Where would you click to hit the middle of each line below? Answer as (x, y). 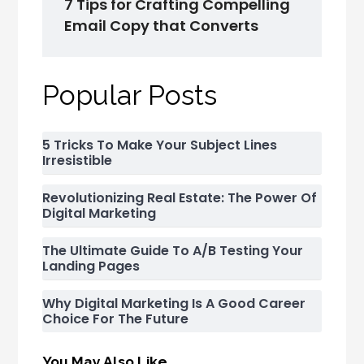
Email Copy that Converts (162, 26)
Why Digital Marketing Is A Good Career (174, 304)
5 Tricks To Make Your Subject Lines (160, 145)
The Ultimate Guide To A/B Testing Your (173, 251)
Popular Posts (130, 95)
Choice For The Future (116, 319)
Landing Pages (91, 266)
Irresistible (78, 161)
